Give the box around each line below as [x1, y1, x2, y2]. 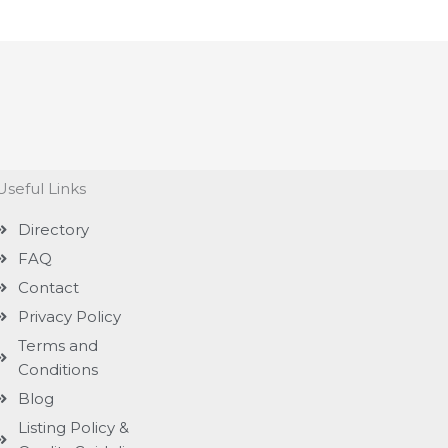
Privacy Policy [17, 307, 121, 327]
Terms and [17, 336, 98, 356]
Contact [17, 278, 79, 298]
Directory [17, 220, 89, 240]
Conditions [17, 360, 98, 380]
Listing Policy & [17, 418, 129, 438]
